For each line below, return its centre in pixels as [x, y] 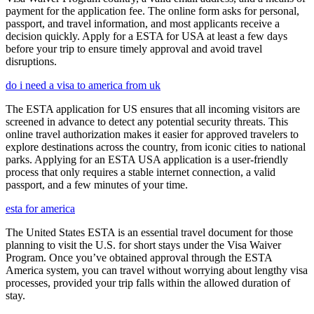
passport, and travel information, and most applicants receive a [143, 23]
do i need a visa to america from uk [83, 85]
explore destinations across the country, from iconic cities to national [156, 146]
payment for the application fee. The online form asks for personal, [152, 11]
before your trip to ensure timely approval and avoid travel [134, 48]
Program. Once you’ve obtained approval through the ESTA [139, 257]
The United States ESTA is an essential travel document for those [149, 232]
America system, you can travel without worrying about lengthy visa [157, 270]
